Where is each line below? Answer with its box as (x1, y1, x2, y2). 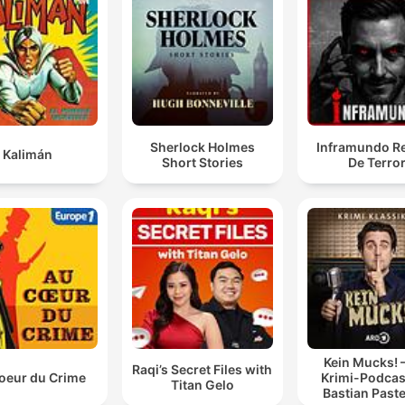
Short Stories (161, 154, 243, 170)
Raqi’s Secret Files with (132, 362, 273, 378)
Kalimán (3, 146, 53, 163)
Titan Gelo (170, 377, 234, 393)
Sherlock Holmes (149, 138, 255, 155)
